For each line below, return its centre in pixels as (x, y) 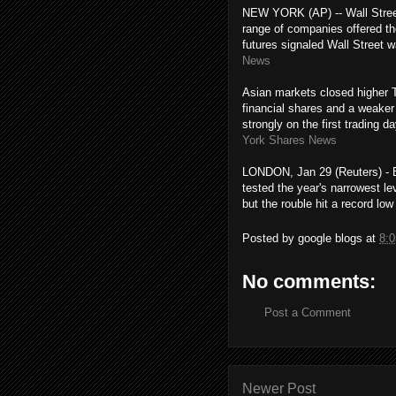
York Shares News (289, 140)
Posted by (270, 238)
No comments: (309, 281)
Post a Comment (308, 312)
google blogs (330, 238)
